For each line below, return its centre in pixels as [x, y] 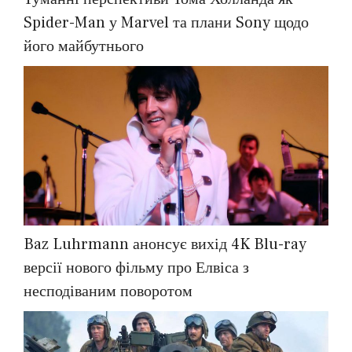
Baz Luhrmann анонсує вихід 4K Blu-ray [165, 245]
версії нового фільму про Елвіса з [136, 268]
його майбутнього [84, 46]
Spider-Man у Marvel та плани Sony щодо [166, 22]
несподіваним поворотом [108, 292]
